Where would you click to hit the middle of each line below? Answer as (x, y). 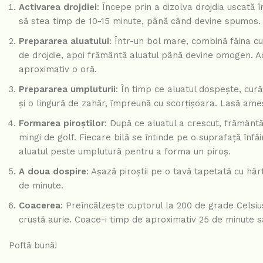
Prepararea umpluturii (67, 90)
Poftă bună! (33, 246)
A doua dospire (53, 172)
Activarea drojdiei (58, 7)
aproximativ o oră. (58, 70)
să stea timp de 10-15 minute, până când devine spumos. (140, 21)
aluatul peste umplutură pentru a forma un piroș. (125, 152)
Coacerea (40, 206)
